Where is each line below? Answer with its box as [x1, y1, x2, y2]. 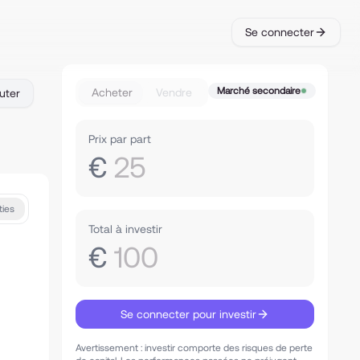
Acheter [92, 86, 133, 99]
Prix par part [88, 133, 152, 145]
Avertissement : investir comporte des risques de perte [76, 342, 313, 354]
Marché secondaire [217, 85, 301, 96]
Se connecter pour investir [121, 308, 257, 321]
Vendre [155, 86, 192, 99]
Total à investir [88, 223, 163, 235]
